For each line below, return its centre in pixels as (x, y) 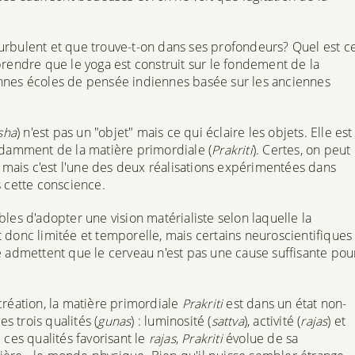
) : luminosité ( (171, 321)
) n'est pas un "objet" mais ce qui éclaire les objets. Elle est (184, 132)
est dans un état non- (285, 303)
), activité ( (272, 321)
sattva (227, 321)
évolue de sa (260, 338)
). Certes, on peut (302, 149)
